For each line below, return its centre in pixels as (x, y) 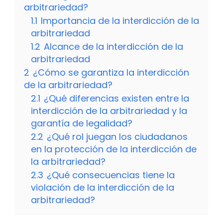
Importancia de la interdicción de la (120, 21)
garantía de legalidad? (82, 123)
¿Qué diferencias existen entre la (116, 99)
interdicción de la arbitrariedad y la (109, 111)
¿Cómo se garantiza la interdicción (111, 73)
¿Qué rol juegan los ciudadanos (117, 137)
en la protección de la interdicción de (114, 149)
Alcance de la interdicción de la (113, 47)
